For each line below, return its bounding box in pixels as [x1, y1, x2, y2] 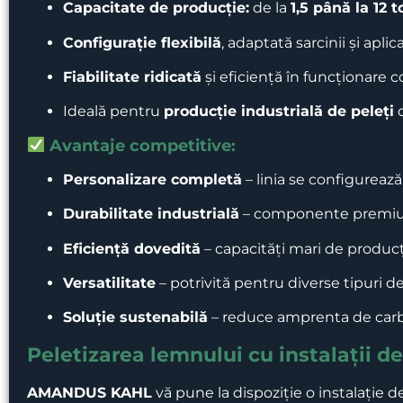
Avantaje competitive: [45, 135, 237, 155]
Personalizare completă [63, 170, 242, 188]
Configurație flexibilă [63, 33, 221, 51]
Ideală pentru [63, 103, 164, 121]
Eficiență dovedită [63, 239, 201, 257]
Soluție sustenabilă [63, 309, 208, 327]
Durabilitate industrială [63, 205, 239, 223]
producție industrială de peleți [164, 103, 394, 121]
